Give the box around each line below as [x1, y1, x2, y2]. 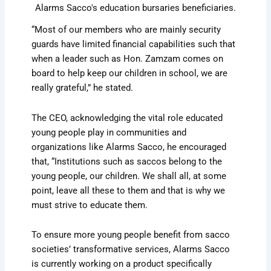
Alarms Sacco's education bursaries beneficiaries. [35, 2, 236, 14]
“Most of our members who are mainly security [31, 24, 221, 36]
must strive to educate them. [31, 199, 148, 211]
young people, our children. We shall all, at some [31, 170, 227, 181]
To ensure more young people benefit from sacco [31, 229, 230, 241]
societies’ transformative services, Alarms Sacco [31, 244, 230, 255]
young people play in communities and [31, 126, 187, 138]
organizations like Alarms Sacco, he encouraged [31, 141, 227, 152]
